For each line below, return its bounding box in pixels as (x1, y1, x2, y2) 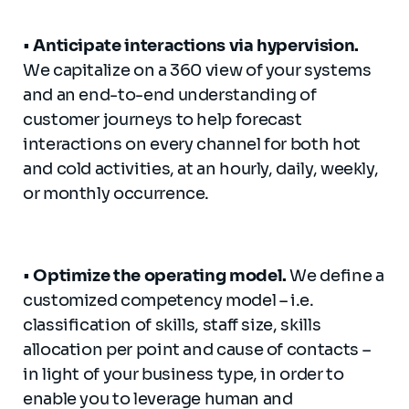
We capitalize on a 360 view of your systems (23, 60, 372, 80)
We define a (286, 266, 384, 286)
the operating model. (110, 266, 287, 286)
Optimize (29, 266, 110, 286)
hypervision (257, 36, 355, 56)
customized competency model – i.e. (23, 290, 314, 310)
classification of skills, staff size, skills (23, 315, 321, 335)
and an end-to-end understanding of (23, 85, 317, 105)
